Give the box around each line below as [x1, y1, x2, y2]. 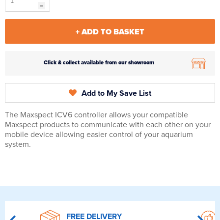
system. [5, 139, 31, 150]
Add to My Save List [82, 88, 151, 99]
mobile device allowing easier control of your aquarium [5, 130, 193, 140]
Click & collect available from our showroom [44, 59, 154, 66]
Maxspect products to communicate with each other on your [5, 120, 211, 130]
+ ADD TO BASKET [76, 27, 144, 37]
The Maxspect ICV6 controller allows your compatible [5, 110, 188, 120]
